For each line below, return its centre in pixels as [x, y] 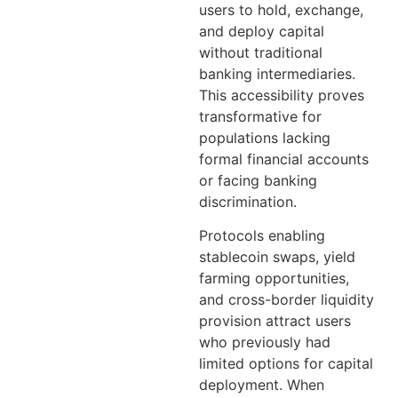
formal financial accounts [284, 159]
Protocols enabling [262, 236]
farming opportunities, [274, 279]
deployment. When [262, 385]
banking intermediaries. [277, 73]
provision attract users [275, 321]
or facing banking [258, 180]
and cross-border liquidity [287, 300]
